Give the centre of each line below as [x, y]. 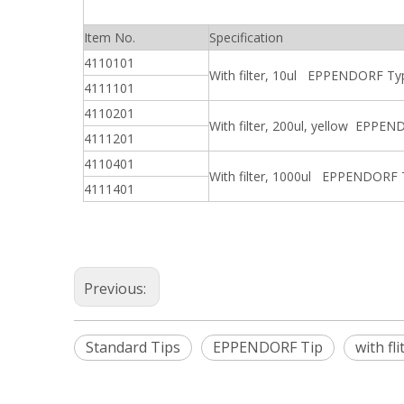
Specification [246, 37]
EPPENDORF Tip [268, 347]
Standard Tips [133, 347]
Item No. [110, 37]
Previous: [117, 289]
